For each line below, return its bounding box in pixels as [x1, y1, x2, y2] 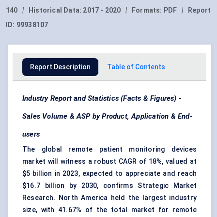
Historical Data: [29, 6, 83, 15]
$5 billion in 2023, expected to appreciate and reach [22, 170, 197, 178]
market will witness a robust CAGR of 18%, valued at [22, 157, 197, 166]
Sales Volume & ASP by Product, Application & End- [22, 112, 193, 121]
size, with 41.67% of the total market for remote [22, 206, 197, 214]
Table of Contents [107, 63, 165, 71]
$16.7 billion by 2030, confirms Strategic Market [22, 182, 197, 190]
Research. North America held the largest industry [22, 194, 197, 202]
